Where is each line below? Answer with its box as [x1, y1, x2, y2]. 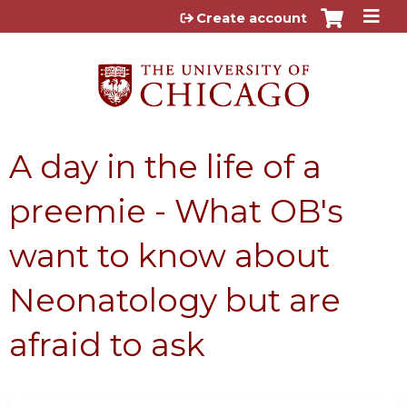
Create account [196, 10, 307, 26]
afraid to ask [9, 324, 205, 364]
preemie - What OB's [9, 191, 343, 231]
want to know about [9, 235, 330, 275]
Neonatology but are [9, 280, 341, 320]
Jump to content [141, 5, 266, 23]
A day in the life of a [9, 146, 322, 186]
